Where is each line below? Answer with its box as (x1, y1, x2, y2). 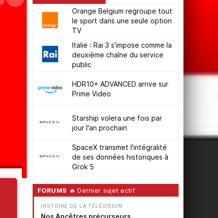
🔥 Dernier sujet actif (67, 186, 135, 195)
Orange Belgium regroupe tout (72, 7, 172, 16)
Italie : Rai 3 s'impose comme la (72, 41, 172, 50)
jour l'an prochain (72, 124, 127, 132)
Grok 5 (72, 163, 94, 171)
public (72, 60, 91, 69)
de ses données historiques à (72, 153, 168, 162)
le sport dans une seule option (72, 17, 172, 25)
